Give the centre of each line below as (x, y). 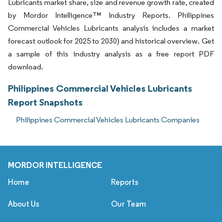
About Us (24, 204)
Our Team (129, 204)
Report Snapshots (45, 102)
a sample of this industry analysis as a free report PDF (111, 54)
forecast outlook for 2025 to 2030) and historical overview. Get (111, 41)
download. (26, 67)
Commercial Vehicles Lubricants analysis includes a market (111, 28)
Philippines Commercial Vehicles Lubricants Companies (108, 120)
